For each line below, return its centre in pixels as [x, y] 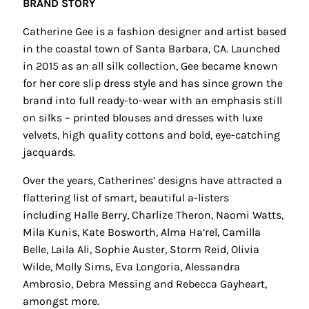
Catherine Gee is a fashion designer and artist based [154, 32]
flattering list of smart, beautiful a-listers [126, 198]
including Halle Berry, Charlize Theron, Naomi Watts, [153, 215]
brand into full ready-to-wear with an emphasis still [152, 101]
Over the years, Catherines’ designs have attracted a [152, 181]
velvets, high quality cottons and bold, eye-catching [151, 135]
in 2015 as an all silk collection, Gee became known [150, 66]
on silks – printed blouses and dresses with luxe [143, 118]
